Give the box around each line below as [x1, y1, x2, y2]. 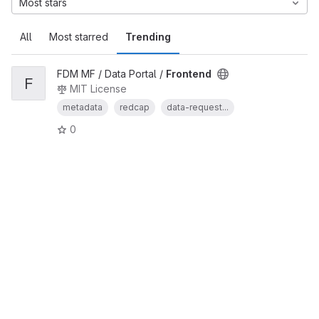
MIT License [70, 83, 127, 95]
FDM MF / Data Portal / [57, 68, 166, 80]
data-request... [167, 102, 229, 113]
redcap [120, 102, 150, 113]
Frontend [166, 68, 211, 80]
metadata [63, 102, 103, 113]
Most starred [49, 31, 108, 43]
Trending [125, 31, 171, 43]
